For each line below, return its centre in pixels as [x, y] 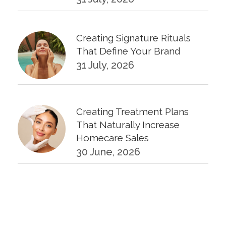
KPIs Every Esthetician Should [142, 190]
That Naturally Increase [128, 124]
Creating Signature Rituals [133, 38]
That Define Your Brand [128, 51]
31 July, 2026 [105, 65]
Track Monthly [108, 204]
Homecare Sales [112, 137]
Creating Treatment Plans [132, 111]
